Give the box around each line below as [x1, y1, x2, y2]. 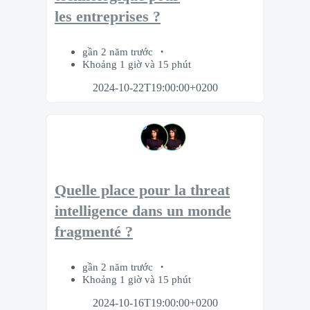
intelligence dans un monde [55, 203, 231, 220]
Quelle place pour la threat [55, 182, 230, 199]
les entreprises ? [55, 8, 161, 26]
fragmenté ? [55, 224, 133, 241]
